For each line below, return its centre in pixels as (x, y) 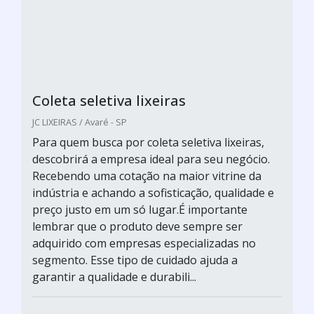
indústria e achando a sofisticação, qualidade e (153, 193)
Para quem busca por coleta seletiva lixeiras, (148, 142)
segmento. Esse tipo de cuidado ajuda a (135, 260)
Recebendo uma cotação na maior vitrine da (147, 176)
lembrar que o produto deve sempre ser (137, 226)
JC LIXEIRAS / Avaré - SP (80, 122)
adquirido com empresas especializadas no (144, 243)
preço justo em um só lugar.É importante (140, 210)
